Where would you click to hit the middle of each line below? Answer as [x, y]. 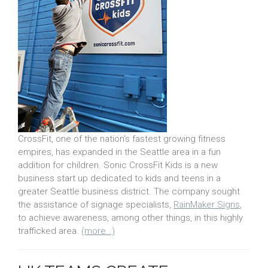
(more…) [98, 231]
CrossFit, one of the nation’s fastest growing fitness [122, 139]
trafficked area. [50, 231]
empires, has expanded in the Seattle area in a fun [119, 152]
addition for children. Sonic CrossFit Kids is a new [118, 165]
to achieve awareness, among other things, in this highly [130, 218]
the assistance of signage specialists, [96, 205]
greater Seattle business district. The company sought [129, 192]
